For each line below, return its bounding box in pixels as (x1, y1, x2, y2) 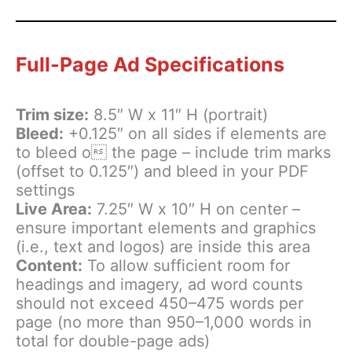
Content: (16, 255, 82, 275)
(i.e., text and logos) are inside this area (16, 236, 310, 256)
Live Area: (16, 199, 92, 218)
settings (16, 180, 75, 200)
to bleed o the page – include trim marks (16, 142, 331, 162)
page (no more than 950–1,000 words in (16, 312, 312, 332)
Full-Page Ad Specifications (16, 52, 284, 76)
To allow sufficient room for (82, 255, 290, 275)
